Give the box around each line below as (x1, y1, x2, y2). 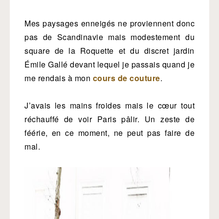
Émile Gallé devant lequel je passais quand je (24, 59, 195, 70)
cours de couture (92, 72, 160, 84)
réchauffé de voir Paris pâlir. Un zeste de (24, 113, 195, 125)
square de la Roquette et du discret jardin (24, 45, 195, 56)
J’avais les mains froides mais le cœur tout (24, 100, 195, 111)
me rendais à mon (24, 72, 93, 84)
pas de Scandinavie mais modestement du (24, 31, 195, 43)
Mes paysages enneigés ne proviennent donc (24, 18, 195, 29)
